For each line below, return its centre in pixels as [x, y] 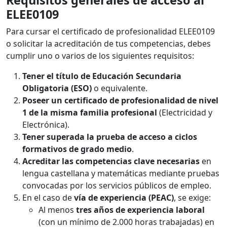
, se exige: [192, 198]
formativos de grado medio [77, 149]
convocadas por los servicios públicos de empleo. [117, 186]
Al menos [57, 210]
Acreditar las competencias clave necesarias [111, 161]
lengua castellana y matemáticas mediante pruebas [121, 174]
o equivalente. [120, 88]
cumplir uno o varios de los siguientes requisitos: [100, 56]
